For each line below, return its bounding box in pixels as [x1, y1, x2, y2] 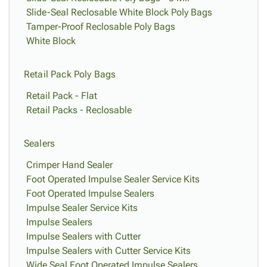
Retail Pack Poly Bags [24, 69, 116, 80]
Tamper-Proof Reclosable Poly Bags [26, 21, 175, 32]
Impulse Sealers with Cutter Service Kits [26, 245, 191, 256]
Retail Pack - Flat [26, 90, 97, 101]
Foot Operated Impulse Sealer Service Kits [26, 173, 200, 185]
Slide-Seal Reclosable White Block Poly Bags [26, 7, 212, 18]
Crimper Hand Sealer [26, 159, 113, 170]
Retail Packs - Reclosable [26, 104, 132, 116]
